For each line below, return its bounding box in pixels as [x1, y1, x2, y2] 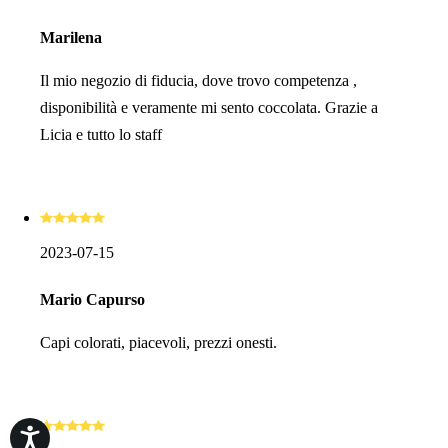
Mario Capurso [40, 290, 145, 308]
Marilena [40, 28, 102, 46]
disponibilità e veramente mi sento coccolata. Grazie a [40, 98, 378, 116]
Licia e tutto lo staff [40, 125, 162, 143]
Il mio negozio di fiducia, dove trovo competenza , [40, 71, 357, 89]
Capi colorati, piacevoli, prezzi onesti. [40, 333, 277, 351]
